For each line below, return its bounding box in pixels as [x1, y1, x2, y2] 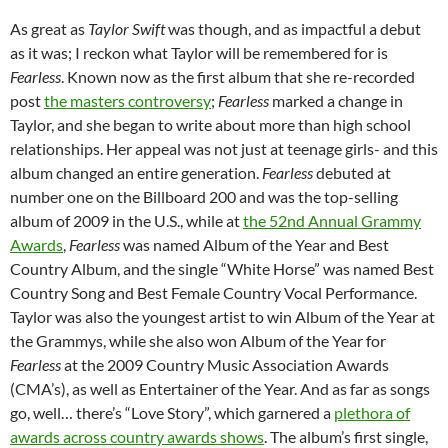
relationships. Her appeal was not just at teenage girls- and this [10, 139, 438, 159]
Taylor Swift [88, 19, 168, 39]
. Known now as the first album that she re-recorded [61, 67, 415, 87]
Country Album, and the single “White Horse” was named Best [10, 259, 434, 279]
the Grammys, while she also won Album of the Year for [10, 331, 386, 351]
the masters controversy [44, 91, 211, 111]
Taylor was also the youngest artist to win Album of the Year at [10, 307, 435, 327]
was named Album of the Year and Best [120, 235, 389, 255]
